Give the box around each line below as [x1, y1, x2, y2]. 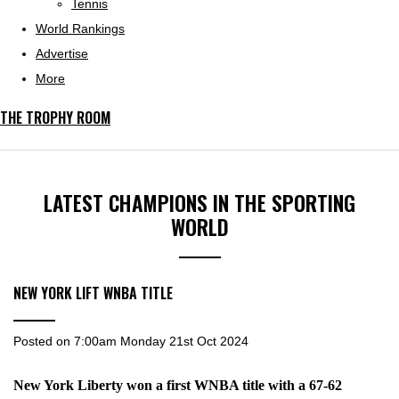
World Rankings [36, 21, 125, 36]
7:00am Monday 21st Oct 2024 [74, 334, 248, 349]
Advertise [36, 46, 88, 61]
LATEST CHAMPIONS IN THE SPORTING [44, 187, 355, 218]
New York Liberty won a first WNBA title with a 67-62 [13, 378, 342, 394]
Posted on [13, 334, 74, 349]
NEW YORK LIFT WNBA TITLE [13, 282, 173, 304]
